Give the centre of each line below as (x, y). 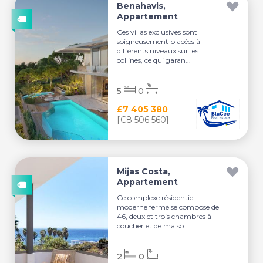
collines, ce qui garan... (154, 60)
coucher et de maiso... (153, 226)
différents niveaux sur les (158, 51)
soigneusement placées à (159, 41)
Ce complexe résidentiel (156, 198)
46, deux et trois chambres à (164, 216)
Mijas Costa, (144, 171)
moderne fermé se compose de (168, 207)
